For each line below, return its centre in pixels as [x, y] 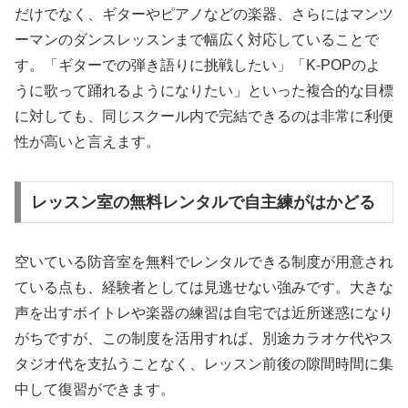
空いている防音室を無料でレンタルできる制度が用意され [204, 261]
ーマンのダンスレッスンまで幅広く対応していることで [197, 40]
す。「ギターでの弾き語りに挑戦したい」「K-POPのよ [198, 66]
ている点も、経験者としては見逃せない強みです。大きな [204, 287]
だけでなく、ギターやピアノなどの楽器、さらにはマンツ [204, 15]
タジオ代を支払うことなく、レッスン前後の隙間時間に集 [204, 363]
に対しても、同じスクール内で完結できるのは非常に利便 [204, 117]
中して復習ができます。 [95, 389]
